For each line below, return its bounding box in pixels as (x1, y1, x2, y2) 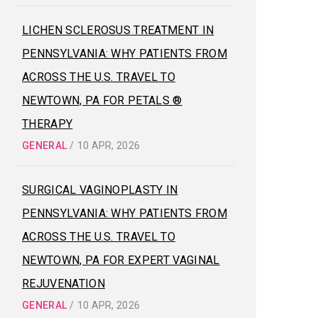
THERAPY (22, 117, 73, 131)
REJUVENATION (22, 277, 105, 291)
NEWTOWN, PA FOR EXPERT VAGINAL (22, 253, 220, 268)
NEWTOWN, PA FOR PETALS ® (22, 94, 182, 108)
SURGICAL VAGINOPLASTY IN (22, 183, 178, 197)
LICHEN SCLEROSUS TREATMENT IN (22, 23, 214, 38)
